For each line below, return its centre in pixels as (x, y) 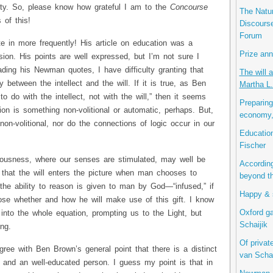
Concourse (189, 8)
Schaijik (253, 225)
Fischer (252, 145)
